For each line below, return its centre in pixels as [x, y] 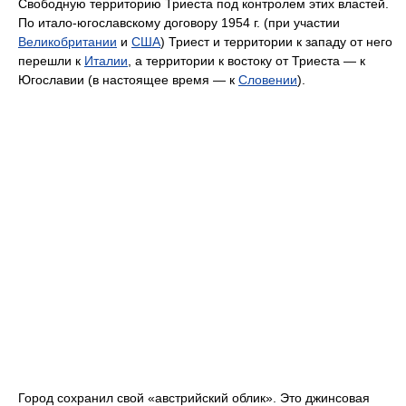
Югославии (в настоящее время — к [128, 80]
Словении [268, 80]
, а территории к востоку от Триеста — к [246, 61]
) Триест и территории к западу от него [276, 42]
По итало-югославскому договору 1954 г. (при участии [179, 23]
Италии [106, 61]
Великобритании [68, 42]
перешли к [51, 61]
